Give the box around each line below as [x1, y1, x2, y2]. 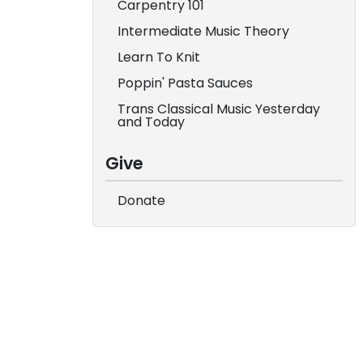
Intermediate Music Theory [117, 22, 289, 41]
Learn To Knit [117, 48, 200, 66]
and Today [117, 113, 185, 131]
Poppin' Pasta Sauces [117, 74, 253, 92]
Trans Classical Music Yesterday [117, 100, 320, 118]
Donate [117, 191, 165, 210]
